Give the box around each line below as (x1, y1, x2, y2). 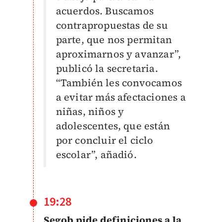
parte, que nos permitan (55, 33, 172, 47)
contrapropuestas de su (55, 18, 168, 32)
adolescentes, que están (55, 119, 170, 133)
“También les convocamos (55, 76, 182, 90)
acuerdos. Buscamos (55, 4, 154, 18)
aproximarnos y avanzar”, (55, 47, 181, 61)
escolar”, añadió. (55, 148, 137, 162)
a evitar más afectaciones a (55, 90, 186, 104)
